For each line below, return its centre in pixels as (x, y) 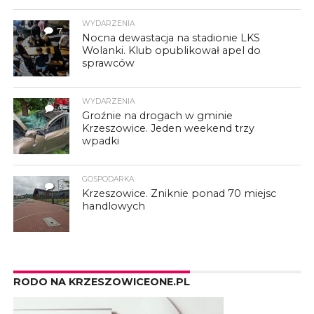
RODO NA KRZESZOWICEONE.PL (101, 281)
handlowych (114, 206)
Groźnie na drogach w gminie (158, 115)
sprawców (109, 63)
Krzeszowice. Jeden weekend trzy (169, 128)
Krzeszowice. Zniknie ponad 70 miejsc (179, 193)
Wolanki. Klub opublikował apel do (172, 50)
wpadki (101, 141)
